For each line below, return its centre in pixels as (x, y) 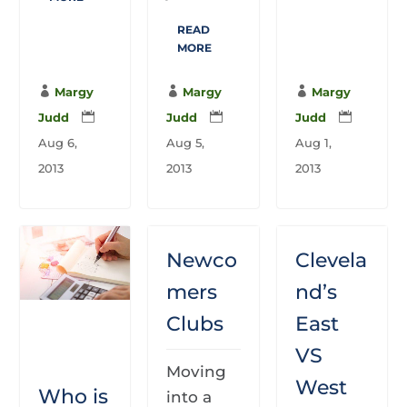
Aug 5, (186, 142)
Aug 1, (313, 142)
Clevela (331, 260)
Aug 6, (58, 142)
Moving (197, 371)
